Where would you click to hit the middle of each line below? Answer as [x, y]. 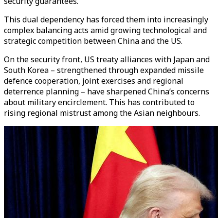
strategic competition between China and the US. [93, 41]
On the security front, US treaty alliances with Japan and [107, 59]
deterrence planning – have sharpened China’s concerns [107, 91]
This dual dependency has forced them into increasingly [106, 19]
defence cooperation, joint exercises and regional [94, 81]
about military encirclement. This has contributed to [99, 102]
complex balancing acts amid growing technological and [105, 30]
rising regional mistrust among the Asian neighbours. [102, 113]
